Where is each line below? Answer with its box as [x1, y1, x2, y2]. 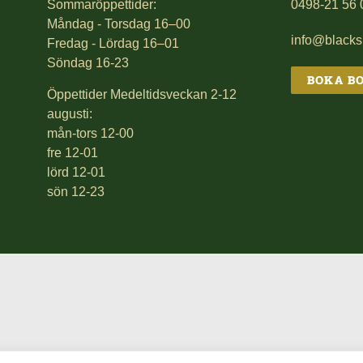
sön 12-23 [47, 184, 105, 199]
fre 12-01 [47, 145, 99, 160]
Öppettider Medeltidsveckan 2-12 [47, 87, 237, 101]
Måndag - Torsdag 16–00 [47, 17, 191, 32]
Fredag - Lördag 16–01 [47, 36, 180, 51]
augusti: [47, 106, 93, 121]
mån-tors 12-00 [47, 126, 135, 140]
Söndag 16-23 [47, 56, 130, 70]
